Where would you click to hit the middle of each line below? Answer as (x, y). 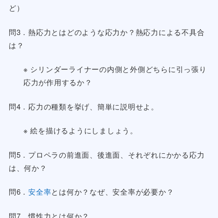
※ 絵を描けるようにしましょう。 (80, 130)
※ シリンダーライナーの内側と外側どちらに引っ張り (115, 69)
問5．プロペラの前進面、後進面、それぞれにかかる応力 (107, 154)
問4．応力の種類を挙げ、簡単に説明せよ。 (83, 106)
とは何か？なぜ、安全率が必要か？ (113, 192)
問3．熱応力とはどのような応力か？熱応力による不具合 (107, 32)
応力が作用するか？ (58, 82)
